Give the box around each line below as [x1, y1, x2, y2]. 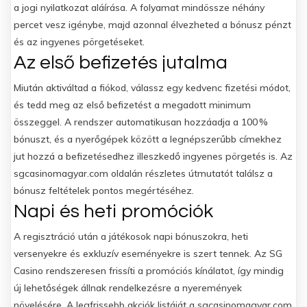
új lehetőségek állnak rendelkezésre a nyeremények [14, 282, 242, 294]
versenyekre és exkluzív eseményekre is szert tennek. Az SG [14, 247, 282, 260]
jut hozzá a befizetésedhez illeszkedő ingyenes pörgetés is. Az [14, 150, 293, 162]
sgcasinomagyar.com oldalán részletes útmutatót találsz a [14, 167, 273, 180]
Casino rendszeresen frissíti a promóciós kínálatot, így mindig [14, 265, 284, 277]
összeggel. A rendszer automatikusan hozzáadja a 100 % [14, 116, 268, 128]
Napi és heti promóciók [14, 201, 213, 221]
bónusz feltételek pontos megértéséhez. [14, 184, 194, 197]
